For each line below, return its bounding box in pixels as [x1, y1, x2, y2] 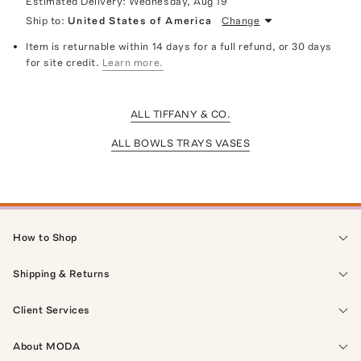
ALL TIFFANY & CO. [130, 107, 231, 120]
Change [222, 14, 260, 27]
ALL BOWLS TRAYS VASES [110, 136, 251, 149]
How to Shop [13, 230, 77, 243]
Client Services [13, 303, 90, 316]
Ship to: [26, 14, 65, 27]
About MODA [13, 339, 81, 352]
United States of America [68, 14, 213, 27]
